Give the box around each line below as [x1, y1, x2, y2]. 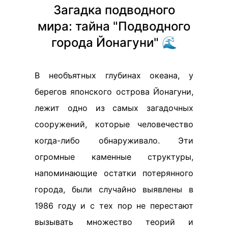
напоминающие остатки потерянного [35, 167, 193, 178]
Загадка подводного [53, 2, 175, 17]
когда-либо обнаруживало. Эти [35, 135, 193, 146]
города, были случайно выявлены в [35, 184, 193, 194]
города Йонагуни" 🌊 [51, 35, 177, 50]
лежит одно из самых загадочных [35, 102, 193, 113]
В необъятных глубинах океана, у [35, 70, 193, 80]
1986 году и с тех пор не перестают [35, 200, 193, 211]
